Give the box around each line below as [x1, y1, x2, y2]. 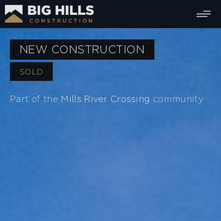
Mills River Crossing [61, 96, 150, 104]
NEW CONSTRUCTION [20, 45, 145, 55]
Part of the [10, 96, 61, 104]
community [150, 96, 204, 104]
